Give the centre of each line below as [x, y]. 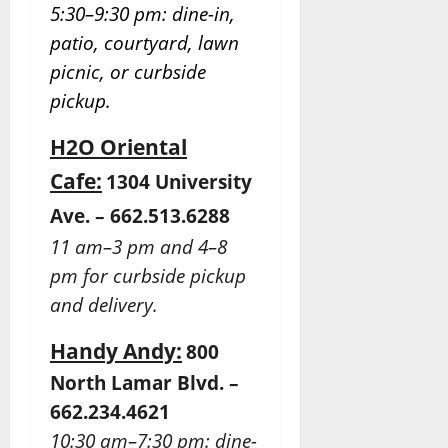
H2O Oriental [118, 147]
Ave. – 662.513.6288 [142, 216]
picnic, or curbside [128, 72]
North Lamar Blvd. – [144, 383]
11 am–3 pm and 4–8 [138, 247]
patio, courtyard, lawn [144, 43]
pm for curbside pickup [148, 276]
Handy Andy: [116, 351]
